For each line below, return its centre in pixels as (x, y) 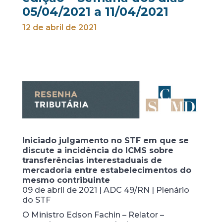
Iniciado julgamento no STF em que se (105, 140)
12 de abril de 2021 (59, 28)
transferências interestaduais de (92, 160)
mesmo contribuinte (66, 180)
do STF (36, 200)
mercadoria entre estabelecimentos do (107, 170)
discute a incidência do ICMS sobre (98, 150)
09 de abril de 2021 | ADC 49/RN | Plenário (106, 190)
